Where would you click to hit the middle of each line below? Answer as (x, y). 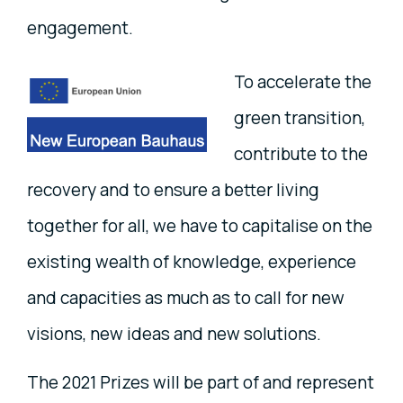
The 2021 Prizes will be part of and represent (201, 382)
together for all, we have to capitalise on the (200, 225)
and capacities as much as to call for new (186, 297)
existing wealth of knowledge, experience (192, 261)
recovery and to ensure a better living (173, 189)
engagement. (80, 27)
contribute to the (301, 153)
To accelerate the (303, 81)
